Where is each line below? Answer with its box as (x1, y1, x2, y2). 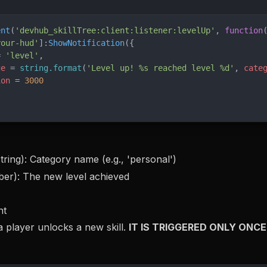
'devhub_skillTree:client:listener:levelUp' (15, 26, 215, 35)
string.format (20, 63, 82, 73)
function (225, 26, 263, 35)
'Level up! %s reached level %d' (86, 63, 234, 73)
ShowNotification (48, 38, 125, 48)
